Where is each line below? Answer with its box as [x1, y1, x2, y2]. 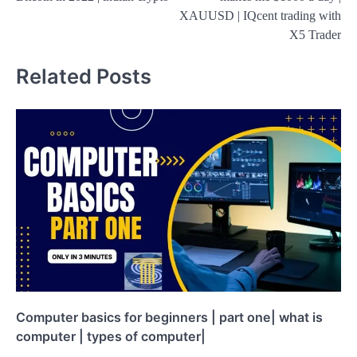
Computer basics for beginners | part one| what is [16, 309, 323, 326]
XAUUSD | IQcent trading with [179, 8, 341, 22]
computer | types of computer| [16, 328, 206, 345]
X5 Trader [289, 27, 341, 41]
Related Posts [16, 64, 151, 89]
